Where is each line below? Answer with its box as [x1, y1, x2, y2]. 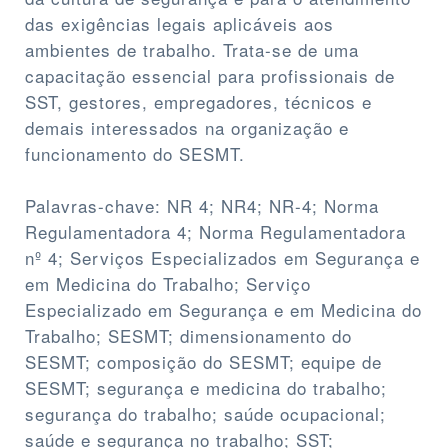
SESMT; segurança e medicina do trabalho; [25, 375, 387, 401]
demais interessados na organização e [25, 115, 349, 141]
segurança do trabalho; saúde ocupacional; [25, 401, 386, 427]
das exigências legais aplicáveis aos [25, 11, 334, 37]
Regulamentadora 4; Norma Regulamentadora [25, 219, 406, 245]
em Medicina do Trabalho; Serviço [25, 271, 311, 297]
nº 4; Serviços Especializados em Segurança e [25, 245, 420, 271]
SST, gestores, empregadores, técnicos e [25, 89, 372, 115]
